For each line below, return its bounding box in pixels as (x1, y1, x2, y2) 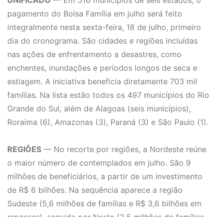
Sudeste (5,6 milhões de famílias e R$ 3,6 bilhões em (7, 199, 201, 209)
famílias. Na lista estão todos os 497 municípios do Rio (7, 90, 209, 100)
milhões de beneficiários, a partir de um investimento (7, 171, 202, 182)
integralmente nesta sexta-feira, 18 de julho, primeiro (7, 22, 201, 32)
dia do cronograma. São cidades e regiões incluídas (7, 36, 198, 46)
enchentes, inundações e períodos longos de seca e (7, 63, 197, 73)
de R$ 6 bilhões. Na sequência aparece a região (7, 185, 183, 195)
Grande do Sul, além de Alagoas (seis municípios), (7, 104, 191, 114)
